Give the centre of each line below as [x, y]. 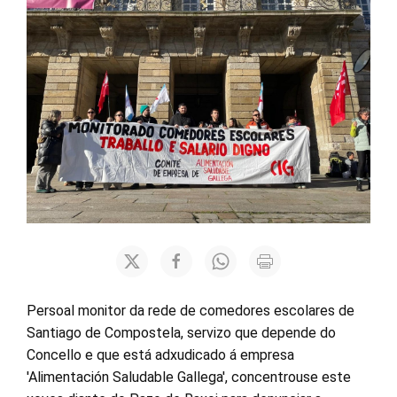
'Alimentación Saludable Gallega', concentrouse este [189, 378]
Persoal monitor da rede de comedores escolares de [191, 311]
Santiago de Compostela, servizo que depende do [181, 333]
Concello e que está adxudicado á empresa [160, 355]
